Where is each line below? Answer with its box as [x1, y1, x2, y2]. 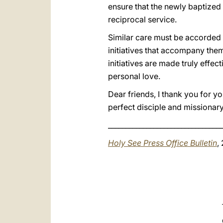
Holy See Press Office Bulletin [108, 138, 217, 148]
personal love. [108, 71, 160, 81]
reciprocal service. [108, 14, 177, 24]
